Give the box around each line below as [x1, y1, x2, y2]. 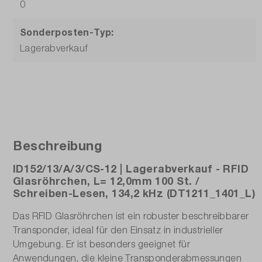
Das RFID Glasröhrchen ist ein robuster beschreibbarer [13, 210, 249, 221]
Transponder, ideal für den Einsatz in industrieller [13, 224, 223, 235]
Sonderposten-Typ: [20, 26, 114, 37]
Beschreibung [13, 137, 102, 153]
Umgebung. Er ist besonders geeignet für [13, 238, 191, 249]
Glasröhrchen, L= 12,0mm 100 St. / [13, 174, 200, 187]
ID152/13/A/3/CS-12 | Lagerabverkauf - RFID [13, 161, 249, 175]
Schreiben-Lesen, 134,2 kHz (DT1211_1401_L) [13, 186, 256, 199]
